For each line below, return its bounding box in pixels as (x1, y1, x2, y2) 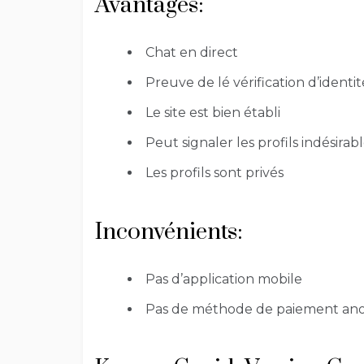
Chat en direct (145, 45, 238, 61)
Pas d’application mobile (145, 271, 302, 288)
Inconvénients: (95, 218, 243, 247)
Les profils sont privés (145, 165, 284, 181)
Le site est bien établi (145, 105, 280, 121)
